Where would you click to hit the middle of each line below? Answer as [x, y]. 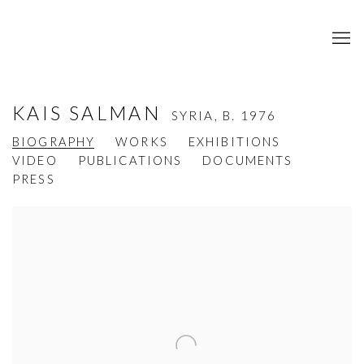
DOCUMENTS [248, 160]
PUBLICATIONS [130, 160]
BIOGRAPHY [54, 142]
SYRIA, [197, 116]
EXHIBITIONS [234, 142]
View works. [50, 222]
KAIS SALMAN [90, 113]
